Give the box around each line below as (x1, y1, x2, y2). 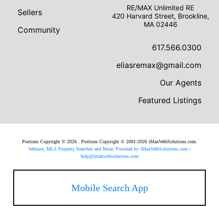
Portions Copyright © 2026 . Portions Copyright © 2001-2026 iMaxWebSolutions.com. (22, 139, 197, 144)
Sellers (18, 7, 42, 17)
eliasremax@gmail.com (116, 60, 201, 70)
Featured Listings (138, 95, 201, 105)
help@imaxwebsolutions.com (80, 153, 139, 159)
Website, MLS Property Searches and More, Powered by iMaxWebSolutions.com (28, 146, 188, 152)
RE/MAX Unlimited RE (127, 3, 194, 12)
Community (18, 25, 60, 35)
